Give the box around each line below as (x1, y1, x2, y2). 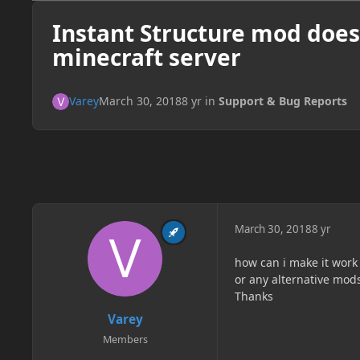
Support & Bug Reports (218, 93, 347, 109)
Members (102, 332, 148, 346)
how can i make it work (235, 255, 358, 271)
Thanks (235, 288, 273, 305)
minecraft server (51, 41, 241, 72)
